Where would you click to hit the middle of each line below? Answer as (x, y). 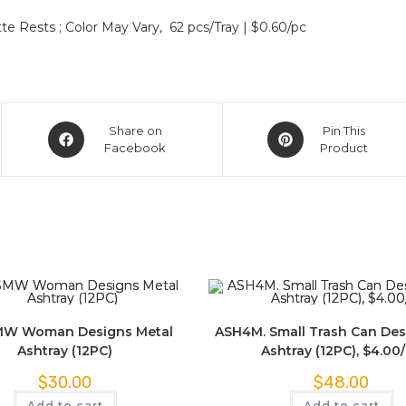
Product (344, 148)
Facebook (135, 148)
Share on (135, 130)
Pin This (344, 130)
